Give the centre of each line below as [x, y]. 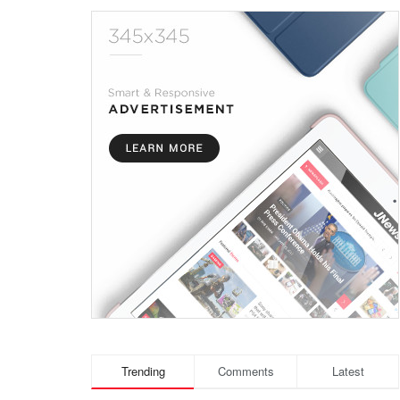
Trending [143, 371]
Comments [246, 371]
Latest [348, 371]
